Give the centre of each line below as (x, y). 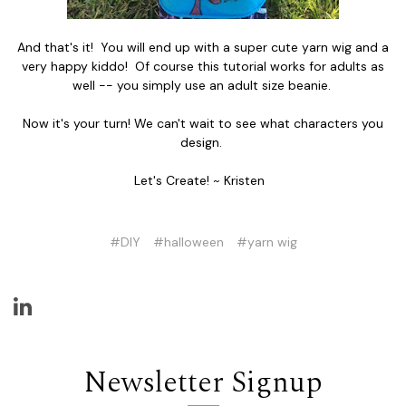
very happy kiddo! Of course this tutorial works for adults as (203, 66)
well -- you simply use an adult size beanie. (203, 85)
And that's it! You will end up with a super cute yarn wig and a (203, 47)
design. (203, 142)
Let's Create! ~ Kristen (203, 180)
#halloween (188, 242)
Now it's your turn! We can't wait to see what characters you (203, 123)
